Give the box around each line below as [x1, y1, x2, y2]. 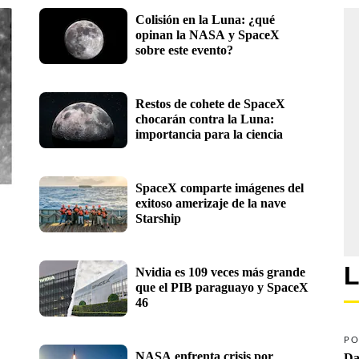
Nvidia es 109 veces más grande [135, 264, 305, 279]
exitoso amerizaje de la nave [135, 196, 286, 210]
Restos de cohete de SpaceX [135, 96, 285, 111]
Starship [135, 211, 181, 225]
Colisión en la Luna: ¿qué [135, 12, 275, 26]
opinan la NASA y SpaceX [135, 27, 280, 42]
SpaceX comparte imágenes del [135, 180, 304, 195]
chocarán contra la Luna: [135, 111, 274, 126]
